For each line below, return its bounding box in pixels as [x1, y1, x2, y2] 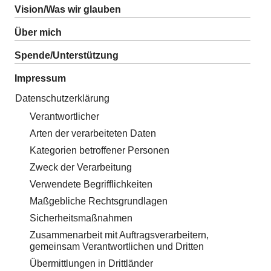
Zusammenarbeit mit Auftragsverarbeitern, [30, 230, 209, 240]
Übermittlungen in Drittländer [30, 258, 153, 269]
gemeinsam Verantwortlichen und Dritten [30, 241, 204, 252]
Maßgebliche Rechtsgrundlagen [30, 196, 168, 206]
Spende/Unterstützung [15, 50, 119, 60]
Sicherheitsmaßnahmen [30, 213, 132, 223]
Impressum [15, 73, 66, 83]
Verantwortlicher [30, 111, 99, 122]
